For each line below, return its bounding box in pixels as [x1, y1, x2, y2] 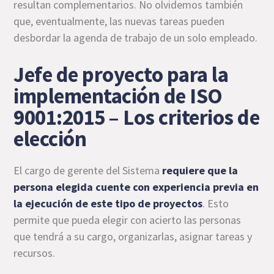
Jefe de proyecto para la [13, 61, 229, 88]
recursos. [13, 245, 56, 260]
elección [13, 125, 87, 152]
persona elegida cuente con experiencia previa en [13, 179, 259, 194]
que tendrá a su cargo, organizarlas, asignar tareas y [13, 229, 253, 243]
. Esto [202, 196, 229, 210]
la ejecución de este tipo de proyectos [13, 196, 203, 210]
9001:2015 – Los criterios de [13, 103, 260, 131]
